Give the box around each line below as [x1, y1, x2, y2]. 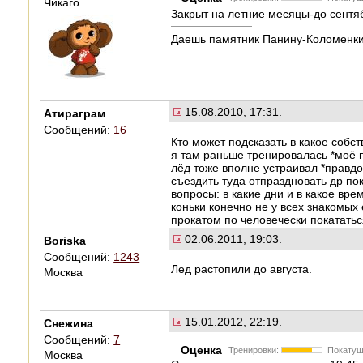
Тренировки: [228, 344, 281, 355]
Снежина [44, 316, 94, 330]
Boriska [44, 233, 87, 247]
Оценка [180, 343, 228, 357]
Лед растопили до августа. [171, 262, 313, 275]
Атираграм [44, 106, 106, 120]
